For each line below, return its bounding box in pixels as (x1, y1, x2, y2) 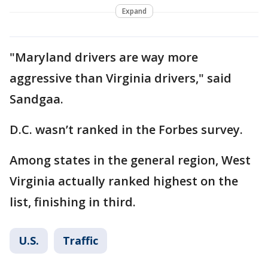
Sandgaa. (10, 90, 63, 107)
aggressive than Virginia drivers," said (10, 69, 232, 86)
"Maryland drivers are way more (10, 48, 198, 65)
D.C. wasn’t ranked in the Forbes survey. (10, 121, 246, 138)
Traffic (63, 233, 98, 248)
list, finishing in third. (10, 193, 136, 210)
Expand (121, 5, 147, 16)
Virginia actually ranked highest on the (10, 172, 238, 189)
